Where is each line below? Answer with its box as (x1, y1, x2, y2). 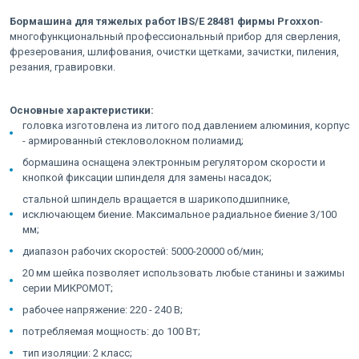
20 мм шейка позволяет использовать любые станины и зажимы (22, 266, 345, 279)
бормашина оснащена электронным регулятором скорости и (22, 155, 325, 168)
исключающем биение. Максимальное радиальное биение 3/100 (22, 208, 337, 220)
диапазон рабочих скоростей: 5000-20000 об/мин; (22, 244, 264, 257)
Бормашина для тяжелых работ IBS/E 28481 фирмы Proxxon (10, 14, 320, 27)
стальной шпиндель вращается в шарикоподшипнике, (22, 192, 290, 205)
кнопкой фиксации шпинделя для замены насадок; (22, 171, 272, 184)
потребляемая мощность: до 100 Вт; (22, 325, 200, 337)
